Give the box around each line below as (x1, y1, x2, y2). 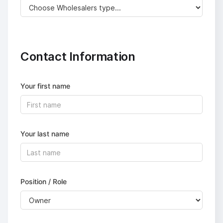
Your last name (20, 129, 69, 138)
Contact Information (20, 49, 135, 64)
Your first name (20, 82, 70, 90)
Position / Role (20, 177, 67, 186)
